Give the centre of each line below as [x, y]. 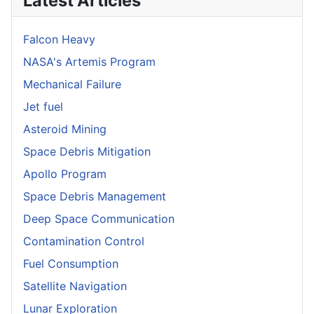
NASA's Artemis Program [89, 61]
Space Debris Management [95, 196]
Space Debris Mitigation [87, 151]
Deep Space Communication [99, 218]
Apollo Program [65, 173]
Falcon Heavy [59, 39]
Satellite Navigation [75, 286]
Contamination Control [84, 241]
